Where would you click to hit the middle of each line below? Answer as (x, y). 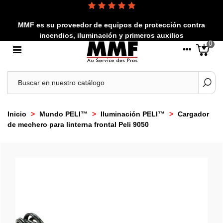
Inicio (17, 114)
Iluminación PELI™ (133, 114)
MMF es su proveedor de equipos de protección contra (111, 25)
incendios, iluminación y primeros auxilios (111, 35)
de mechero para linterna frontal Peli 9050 (78, 124)
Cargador (193, 114)
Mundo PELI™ (63, 114)
